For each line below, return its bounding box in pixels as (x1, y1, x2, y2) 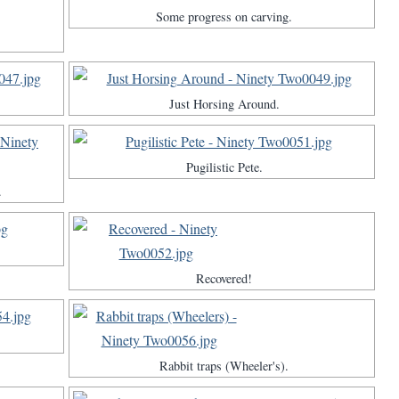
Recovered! (196, 270, 252, 288)
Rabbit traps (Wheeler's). (159, 357, 289, 375)
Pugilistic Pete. (185, 159, 263, 176)
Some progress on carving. (156, 8, 292, 26)
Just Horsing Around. (168, 95, 280, 113)
